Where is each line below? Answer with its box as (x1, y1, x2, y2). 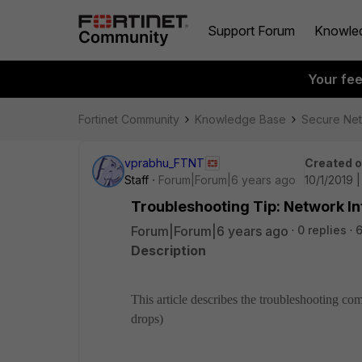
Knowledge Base (195, 112, 286, 126)
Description (131, 242, 206, 259)
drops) (131, 312, 163, 326)
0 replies (297, 223, 347, 237)
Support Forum (208, 22, 295, 39)
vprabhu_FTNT (124, 156, 204, 170)
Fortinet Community (78, 112, 179, 126)
